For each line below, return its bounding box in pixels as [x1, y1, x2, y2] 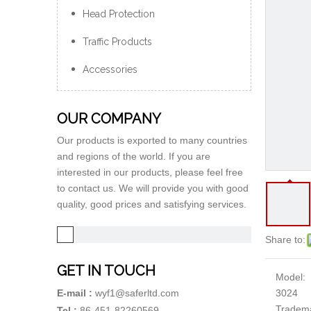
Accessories [83, 64, 137, 75]
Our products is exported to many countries [57, 135, 247, 146]
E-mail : [57, 287, 92, 299]
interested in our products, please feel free [57, 167, 243, 178]
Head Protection [83, 8, 155, 19]
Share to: [265, 234, 305, 245]
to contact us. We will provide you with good [57, 183, 249, 194]
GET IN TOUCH [57, 262, 155, 280]
